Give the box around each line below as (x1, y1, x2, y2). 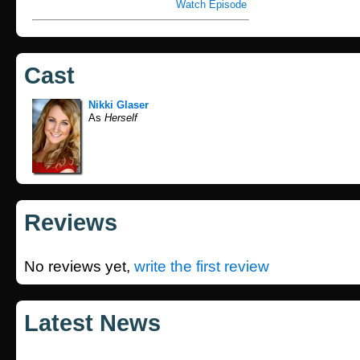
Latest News (24, 310, 161, 336)
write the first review (134, 258, 269, 275)
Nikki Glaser (88, 99, 149, 111)
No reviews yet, (24, 258, 134, 275)
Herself (101, 112, 137, 124)
